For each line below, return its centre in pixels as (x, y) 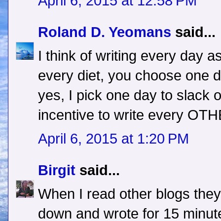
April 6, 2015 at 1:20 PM (113, 139)
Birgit (57, 170)
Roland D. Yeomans (105, 32)
